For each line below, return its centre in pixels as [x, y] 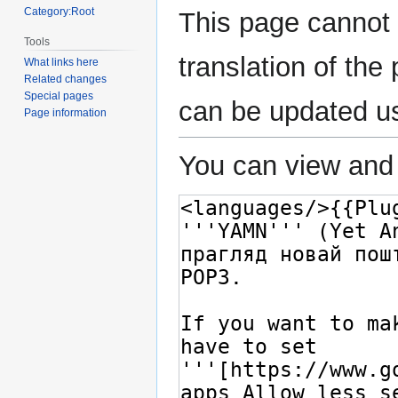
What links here [62, 63]
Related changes [66, 80]
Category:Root [60, 11]
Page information [66, 113]
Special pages [59, 96]
